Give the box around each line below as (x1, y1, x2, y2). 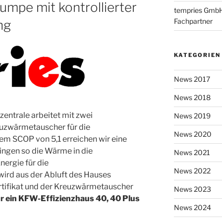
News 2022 (173, 166, 211, 175)
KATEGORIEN (173, 51, 221, 58)
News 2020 (173, 129, 212, 138)
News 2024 (173, 203, 211, 212)
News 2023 (173, 184, 211, 193)
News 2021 (173, 148, 210, 157)
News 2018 (173, 93, 211, 102)
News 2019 (173, 111, 211, 120)
